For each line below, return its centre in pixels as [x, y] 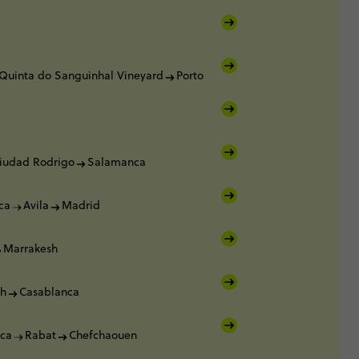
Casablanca [49, 292]
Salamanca [117, 162]
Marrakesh [30, 249]
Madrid [81, 206]
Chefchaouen [103, 335]
